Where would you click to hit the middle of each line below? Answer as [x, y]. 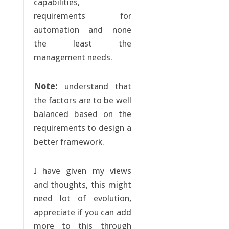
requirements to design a [82, 128]
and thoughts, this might [82, 185]
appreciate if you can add [82, 212]
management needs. [73, 58]
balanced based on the [82, 114]
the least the [82, 44]
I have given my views [82, 171]
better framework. [69, 142]
